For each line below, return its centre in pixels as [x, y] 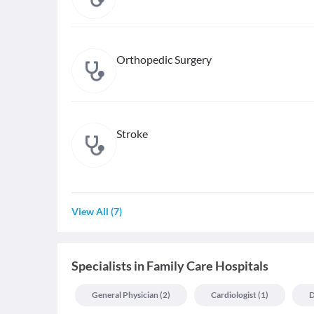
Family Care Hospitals [207, 266]
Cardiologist [234, 295]
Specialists [102, 266]
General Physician [125, 295]
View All [90, 211]
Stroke [132, 134]
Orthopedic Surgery [164, 59]
